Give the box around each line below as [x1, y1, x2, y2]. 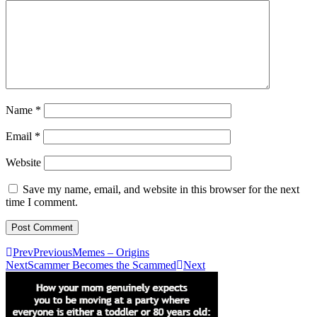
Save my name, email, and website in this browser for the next [23, 183, 299, 195]
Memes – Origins [72, 246, 149, 258]
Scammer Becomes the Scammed [28, 258, 176, 271]
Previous [33, 246, 72, 258]
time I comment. [6, 195, 78, 208]
